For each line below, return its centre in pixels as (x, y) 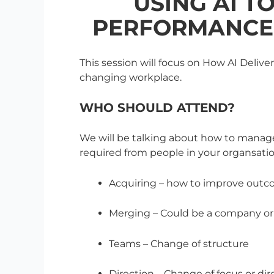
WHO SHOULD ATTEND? (157, 108)
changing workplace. (131, 77)
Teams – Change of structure (179, 243)
